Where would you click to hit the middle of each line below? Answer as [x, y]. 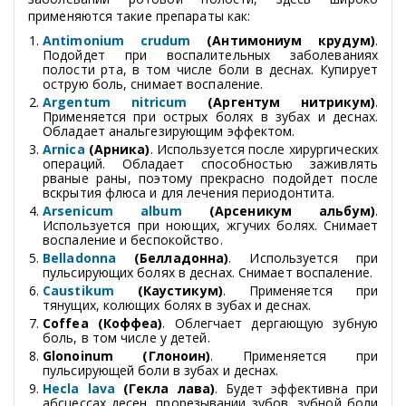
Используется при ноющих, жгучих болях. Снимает [210, 225]
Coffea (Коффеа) [103, 323]
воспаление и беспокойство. [133, 239]
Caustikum [90, 290]
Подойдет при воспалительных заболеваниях [210, 54]
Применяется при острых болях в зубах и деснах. [210, 116]
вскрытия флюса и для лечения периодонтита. [189, 192]
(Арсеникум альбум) [278, 210]
